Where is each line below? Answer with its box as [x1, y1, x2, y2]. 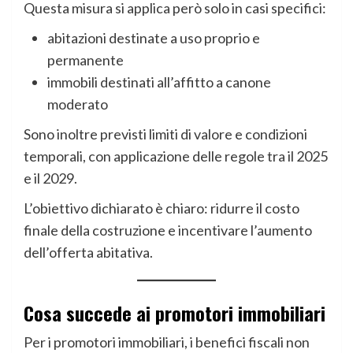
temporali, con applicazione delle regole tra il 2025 [24, 147, 328, 165]
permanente [47, 50, 124, 69]
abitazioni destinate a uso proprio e [47, 28, 260, 46]
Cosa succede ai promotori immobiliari [24, 298, 325, 327]
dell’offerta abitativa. [24, 243, 153, 261]
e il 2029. [24, 169, 77, 187]
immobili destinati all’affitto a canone [47, 72, 271, 91]
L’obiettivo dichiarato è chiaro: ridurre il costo [24, 199, 299, 217]
